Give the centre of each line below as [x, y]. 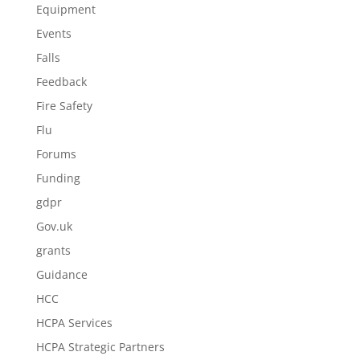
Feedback [61, 82]
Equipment [65, 9]
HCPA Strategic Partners [100, 347]
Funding [58, 178]
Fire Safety [64, 106]
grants [53, 250]
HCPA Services [74, 323]
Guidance [61, 274]
